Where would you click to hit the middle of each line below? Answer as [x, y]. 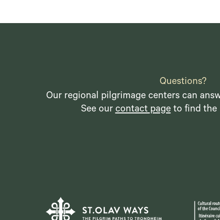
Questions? [183, 83]
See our [98, 110]
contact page [143, 110]
